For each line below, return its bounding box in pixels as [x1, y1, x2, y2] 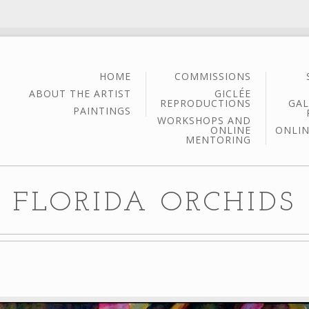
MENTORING [186, 133, 251, 146]
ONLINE [210, 123, 251, 137]
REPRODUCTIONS [160, 96, 251, 110]
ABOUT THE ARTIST [29, 86, 131, 100]
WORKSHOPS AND [157, 114, 251, 127]
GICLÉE [215, 86, 251, 100]
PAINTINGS [73, 104, 131, 117]
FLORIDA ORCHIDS [12, 190, 297, 217]
